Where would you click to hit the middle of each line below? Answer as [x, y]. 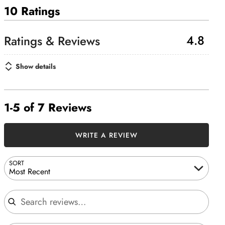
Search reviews [29, 189]
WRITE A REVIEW [106, 135]
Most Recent [30, 172]
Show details [35, 66]
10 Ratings [32, 12]
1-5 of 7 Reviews [48, 107]
